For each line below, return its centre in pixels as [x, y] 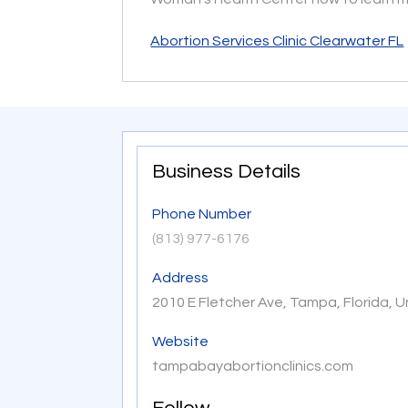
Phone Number [202, 214]
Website [181, 342]
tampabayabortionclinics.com [253, 366]
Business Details [227, 172]
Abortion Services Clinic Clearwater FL [277, 41]
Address [181, 278]
